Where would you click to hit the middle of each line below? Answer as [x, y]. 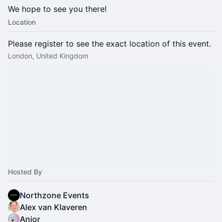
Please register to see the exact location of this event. [110, 44]
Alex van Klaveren [54, 207]
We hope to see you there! [57, 9]
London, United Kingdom [48, 56]
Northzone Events [55, 195]
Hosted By [25, 172]
